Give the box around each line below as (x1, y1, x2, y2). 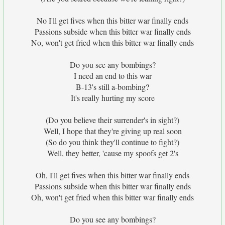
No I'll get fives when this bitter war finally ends (37, 15, 188, 26)
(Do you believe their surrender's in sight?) (46, 115, 179, 125)
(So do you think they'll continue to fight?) (46, 137, 179, 147)
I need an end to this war (73, 70, 152, 81)
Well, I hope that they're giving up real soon (43, 126, 182, 136)
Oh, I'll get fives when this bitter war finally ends (36, 170, 189, 180)
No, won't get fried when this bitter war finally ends (31, 37, 194, 48)
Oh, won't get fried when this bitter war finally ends (31, 192, 194, 202)
